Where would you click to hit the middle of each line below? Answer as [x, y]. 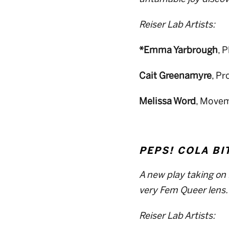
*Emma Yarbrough [178, 50]
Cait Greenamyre [175, 76]
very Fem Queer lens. [183, 190]
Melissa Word [167, 101]
